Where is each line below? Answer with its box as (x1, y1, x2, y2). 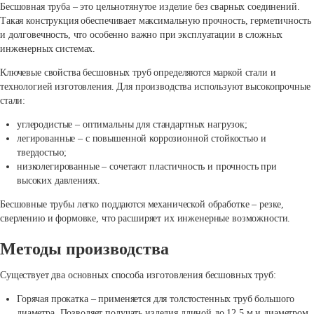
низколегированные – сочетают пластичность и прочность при (17, 161, 278, 172)
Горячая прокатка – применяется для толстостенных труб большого (17, 293, 295, 304)
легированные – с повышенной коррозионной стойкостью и (17, 133, 266, 144)
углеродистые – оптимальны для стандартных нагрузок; (17, 119, 247, 130)
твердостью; (17, 147, 67, 158)
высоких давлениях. (17, 175, 100, 186)
